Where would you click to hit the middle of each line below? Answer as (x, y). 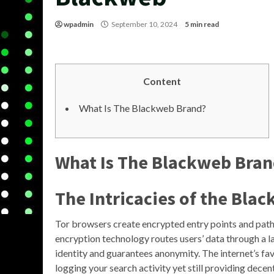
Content (162, 81)
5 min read (202, 24)
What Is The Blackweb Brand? (143, 108)
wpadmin (79, 24)
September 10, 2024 (144, 24)
